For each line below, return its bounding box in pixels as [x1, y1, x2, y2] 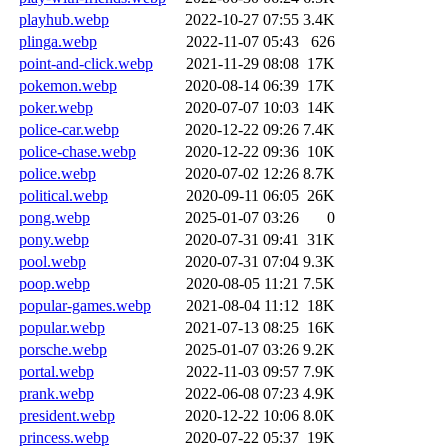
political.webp [19, 186, 108, 204]
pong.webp [19, 208, 90, 226]
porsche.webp [19, 340, 107, 358]
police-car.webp [19, 120, 119, 138]
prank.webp [19, 384, 94, 402]
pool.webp [19, 252, 86, 270]
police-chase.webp [19, 142, 136, 160]
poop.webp [19, 274, 90, 292]
